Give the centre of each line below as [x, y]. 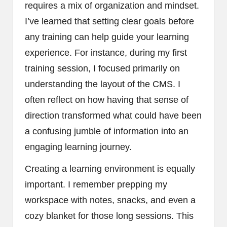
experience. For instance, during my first [106, 52]
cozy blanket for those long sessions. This [109, 216]
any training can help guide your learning [107, 37]
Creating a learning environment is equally [110, 168]
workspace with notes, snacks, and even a [110, 200]
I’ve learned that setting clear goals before [109, 21]
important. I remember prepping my [96, 184]
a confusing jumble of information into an [107, 131]
